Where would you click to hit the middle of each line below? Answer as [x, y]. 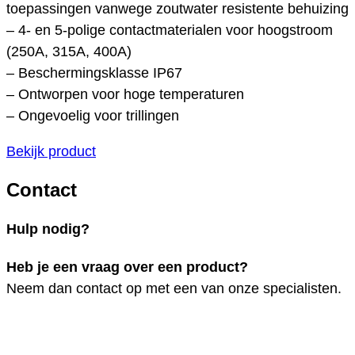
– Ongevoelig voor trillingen [93, 115]
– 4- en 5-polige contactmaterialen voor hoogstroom [170, 30]
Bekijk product [51, 151]
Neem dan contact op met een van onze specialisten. [174, 288]
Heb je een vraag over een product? [127, 267]
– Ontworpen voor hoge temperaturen [125, 94]
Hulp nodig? [48, 229]
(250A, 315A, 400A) [69, 51]
